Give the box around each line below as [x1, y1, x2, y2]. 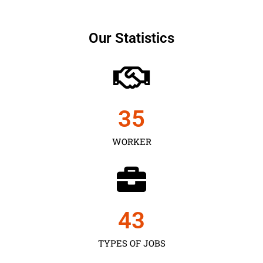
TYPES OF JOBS [97, 237, 166, 249]
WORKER [112, 135, 151, 147]
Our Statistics [89, 29, 174, 46]
